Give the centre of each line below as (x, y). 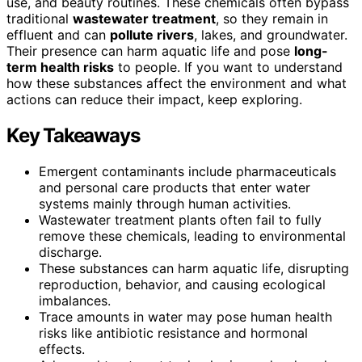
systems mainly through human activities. (165, 203)
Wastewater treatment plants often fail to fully (180, 219)
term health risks (60, 67)
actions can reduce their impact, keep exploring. (154, 99)
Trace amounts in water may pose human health (185, 316)
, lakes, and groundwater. (271, 34)
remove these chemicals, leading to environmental (192, 236)
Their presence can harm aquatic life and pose (150, 51)
